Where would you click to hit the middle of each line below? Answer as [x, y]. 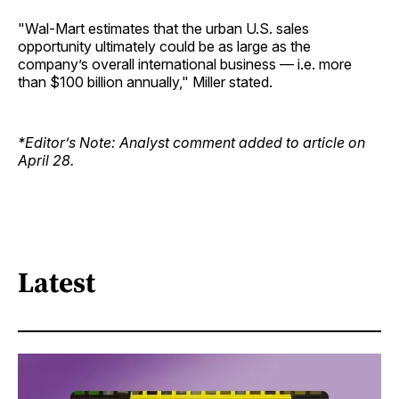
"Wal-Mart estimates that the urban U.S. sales [163, 29]
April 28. [46, 161]
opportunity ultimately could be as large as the [164, 47]
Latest [57, 282]
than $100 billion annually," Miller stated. [145, 82]
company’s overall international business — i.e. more [185, 65]
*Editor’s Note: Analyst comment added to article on [191, 143]
